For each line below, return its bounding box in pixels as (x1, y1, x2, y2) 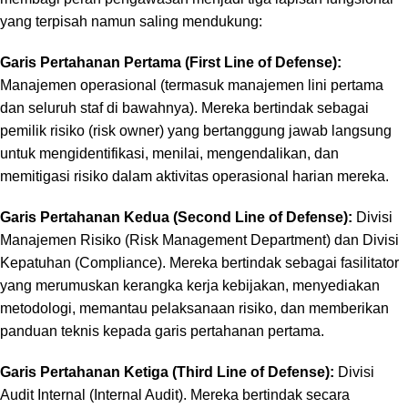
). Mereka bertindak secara (178, 386, 350, 403)
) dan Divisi (326, 231, 399, 248)
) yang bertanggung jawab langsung (159, 122, 392, 138)
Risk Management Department (129, 231, 326, 248)
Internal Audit (94, 386, 178, 403)
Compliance (79, 254, 158, 270)
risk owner (93, 122, 159, 138)
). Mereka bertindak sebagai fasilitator (158, 254, 399, 270)
